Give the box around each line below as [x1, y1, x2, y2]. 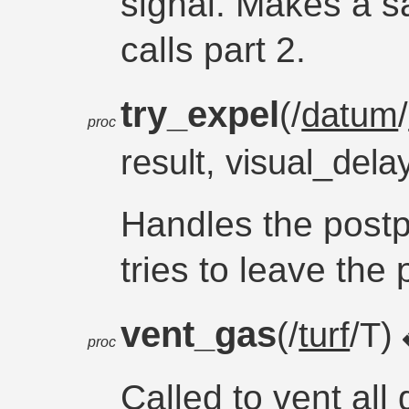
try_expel [121, 92, 280, 135]
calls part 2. [121, 29, 307, 69]
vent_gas [121, 313, 278, 356]
